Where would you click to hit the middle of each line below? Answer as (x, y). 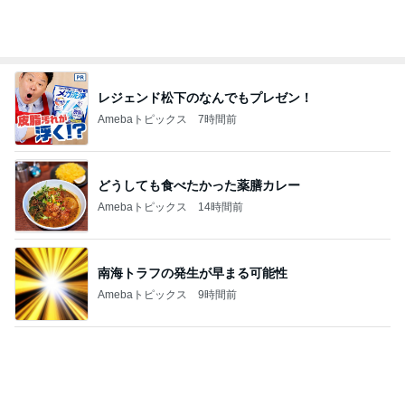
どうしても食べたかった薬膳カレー (199, 185)
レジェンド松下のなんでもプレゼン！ (205, 97)
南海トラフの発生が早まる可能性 (193, 273)
